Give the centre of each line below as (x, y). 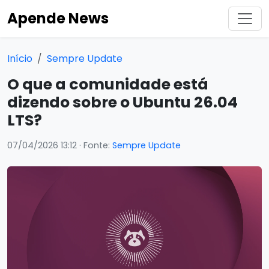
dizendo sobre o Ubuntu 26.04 (122, 102)
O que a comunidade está (108, 84)
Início (20, 59)
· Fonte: (95, 145)
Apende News (58, 18)
